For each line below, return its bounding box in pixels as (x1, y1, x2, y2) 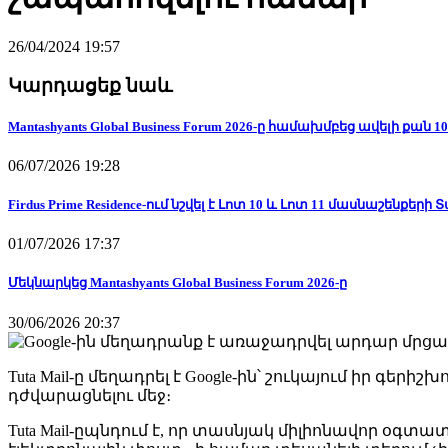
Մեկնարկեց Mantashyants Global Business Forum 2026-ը (8, 275, 347, 291)
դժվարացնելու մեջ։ (8, 386, 171, 404)
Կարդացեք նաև (8, 74, 172, 96)
